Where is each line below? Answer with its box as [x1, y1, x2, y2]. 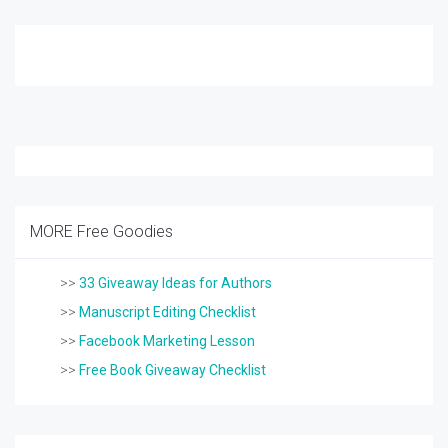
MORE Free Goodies [30, 222, 173, 241]
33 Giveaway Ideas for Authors [79, 275, 272, 291]
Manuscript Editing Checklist [79, 304, 256, 320]
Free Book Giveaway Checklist [79, 362, 266, 378]
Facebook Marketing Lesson [79, 333, 255, 349]
